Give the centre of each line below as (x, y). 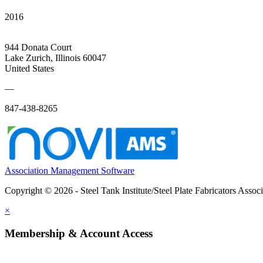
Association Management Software (70, 170)
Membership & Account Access (79, 233)
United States (29, 68)
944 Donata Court (38, 47)
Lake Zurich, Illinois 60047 (55, 58)
